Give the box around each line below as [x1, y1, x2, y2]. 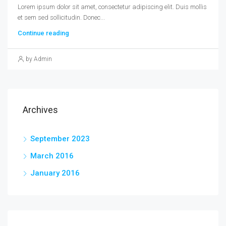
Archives [23, 104, 58, 115]
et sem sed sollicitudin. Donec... [18, 13, 105, 21]
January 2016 [30, 168, 80, 178]
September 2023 [30, 134, 90, 143]
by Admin [26, 55, 52, 63]
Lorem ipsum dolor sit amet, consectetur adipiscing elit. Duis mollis [18, 3, 207, 11]
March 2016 [30, 151, 74, 160]
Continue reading [18, 29, 69, 37]
